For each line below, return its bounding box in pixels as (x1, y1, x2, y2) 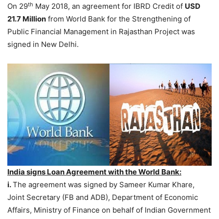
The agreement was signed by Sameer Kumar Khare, (13, 180, 195, 190)
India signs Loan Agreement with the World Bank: (7, 167, 181, 177)
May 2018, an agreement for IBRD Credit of (33, 1, 185, 11)
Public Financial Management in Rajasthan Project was (7, 27, 195, 37)
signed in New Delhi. (7, 40, 79, 49)
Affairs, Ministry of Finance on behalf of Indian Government (7, 205, 211, 215)
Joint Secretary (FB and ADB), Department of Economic (7, 193, 198, 202)
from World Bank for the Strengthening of (46, 14, 191, 24)
